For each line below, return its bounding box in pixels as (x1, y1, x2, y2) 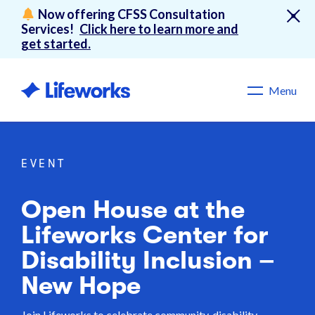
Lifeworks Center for (21, 221, 269, 250)
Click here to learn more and (79, 21, 238, 37)
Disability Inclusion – (21, 246, 275, 275)
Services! (21, 21, 76, 37)
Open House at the (21, 195, 245, 224)
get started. (21, 36, 91, 51)
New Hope (21, 271, 141, 300)
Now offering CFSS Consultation (35, 6, 225, 22)
